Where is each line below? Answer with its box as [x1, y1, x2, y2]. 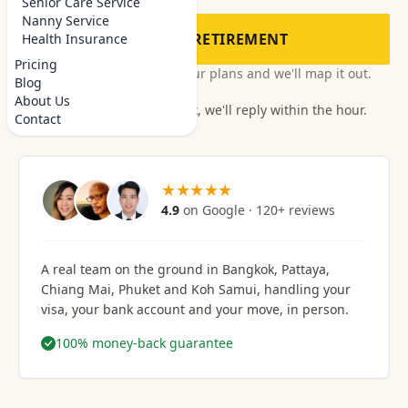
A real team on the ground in [41, 260, 219, 278]
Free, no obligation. [18, 65, 136, 82]
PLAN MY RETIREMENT [119, 29, 289, 49]
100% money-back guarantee [56, 334, 233, 352]
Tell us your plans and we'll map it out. [136, 65, 372, 82]
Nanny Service [22, 12, 109, 29]
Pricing [15, 56, 57, 73]
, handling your [257, 280, 351, 298]
